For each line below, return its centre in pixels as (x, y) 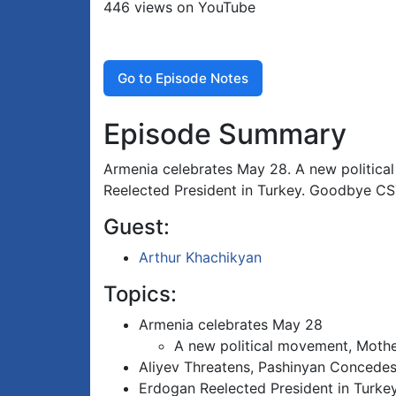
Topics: (140, 294)
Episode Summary (225, 134)
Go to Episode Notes (183, 78)
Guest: (137, 227)
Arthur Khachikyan (200, 258)
